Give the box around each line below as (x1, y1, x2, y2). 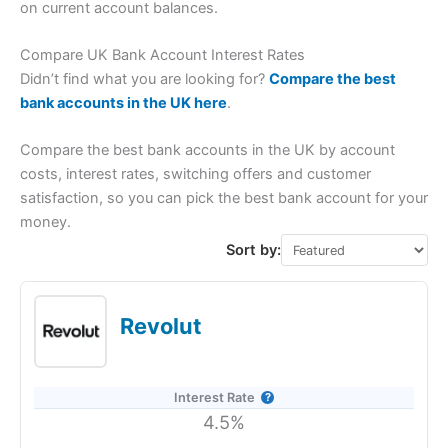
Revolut (120, 312, 203, 339)
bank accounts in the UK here (20, 94, 227, 113)
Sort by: (226, 241, 282, 260)
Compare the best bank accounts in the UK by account (20, 141, 395, 160)
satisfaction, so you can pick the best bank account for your (20, 189, 428, 208)
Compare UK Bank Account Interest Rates (20, 46, 305, 65)
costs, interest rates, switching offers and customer (20, 165, 371, 184)
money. (20, 213, 71, 232)
